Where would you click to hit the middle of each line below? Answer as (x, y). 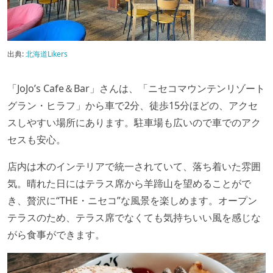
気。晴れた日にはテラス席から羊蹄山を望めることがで (129, 184)
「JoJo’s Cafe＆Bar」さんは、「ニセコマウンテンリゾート (136, 89)
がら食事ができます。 (56, 235)
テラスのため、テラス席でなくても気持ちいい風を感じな (134, 218)
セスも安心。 (37, 140)
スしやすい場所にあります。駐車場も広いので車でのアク (134, 123)
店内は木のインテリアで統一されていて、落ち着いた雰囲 (134, 167)
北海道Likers (47, 54)
